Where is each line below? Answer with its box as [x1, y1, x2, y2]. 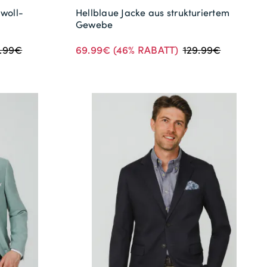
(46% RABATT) [110, 42, 179, 57]
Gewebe [76, 18, 113, 32]
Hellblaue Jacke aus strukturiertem [76, 6, 230, 20]
